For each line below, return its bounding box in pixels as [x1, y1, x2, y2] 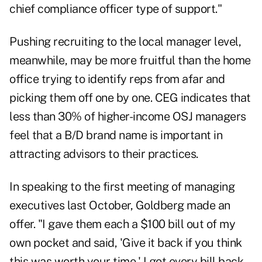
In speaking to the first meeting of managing [9, 180, 235, 194]
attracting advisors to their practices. [9, 147, 198, 161]
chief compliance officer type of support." [9, 2, 222, 16]
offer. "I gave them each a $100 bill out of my [9, 217, 235, 232]
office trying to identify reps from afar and [9, 72, 225, 87]
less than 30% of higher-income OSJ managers [9, 109, 246, 124]
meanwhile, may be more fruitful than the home [9, 53, 251, 68]
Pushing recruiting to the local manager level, [9, 35, 241, 49]
